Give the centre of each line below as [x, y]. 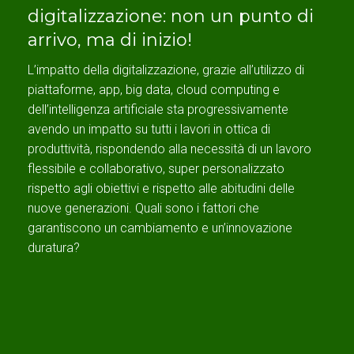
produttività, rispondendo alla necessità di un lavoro [169, 149]
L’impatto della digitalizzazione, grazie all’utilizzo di [166, 70]
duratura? [54, 248]
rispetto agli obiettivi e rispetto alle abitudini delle [161, 189]
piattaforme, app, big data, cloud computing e [154, 90]
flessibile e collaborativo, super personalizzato [156, 169]
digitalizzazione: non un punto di [171, 17]
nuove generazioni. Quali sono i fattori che [143, 209]
